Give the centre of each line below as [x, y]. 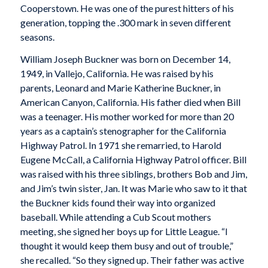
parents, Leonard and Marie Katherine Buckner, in [120, 88]
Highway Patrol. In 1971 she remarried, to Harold [121, 145]
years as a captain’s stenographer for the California [123, 131]
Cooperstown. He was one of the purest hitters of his [127, 8]
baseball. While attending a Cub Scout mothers [115, 217]
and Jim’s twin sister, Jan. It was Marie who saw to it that [133, 188]
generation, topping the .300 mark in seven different [125, 22]
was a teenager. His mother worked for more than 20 [127, 117]
